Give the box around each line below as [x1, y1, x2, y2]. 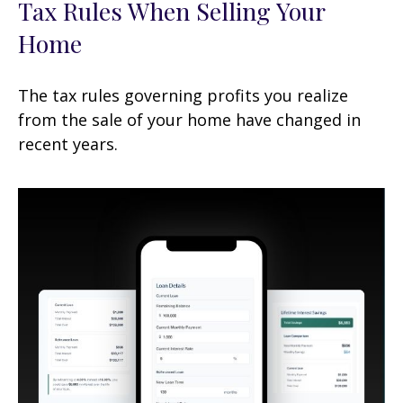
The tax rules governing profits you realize [18, 84, 348, 106]
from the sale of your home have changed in [18, 108, 361, 130]
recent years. [18, 132, 118, 155]
